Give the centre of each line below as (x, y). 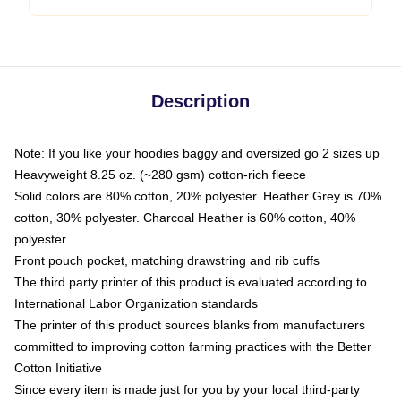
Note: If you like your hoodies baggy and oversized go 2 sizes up (197, 153)
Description (200, 101)
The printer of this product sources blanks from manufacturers (190, 325)
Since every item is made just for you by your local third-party (187, 389)
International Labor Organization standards (136, 303)
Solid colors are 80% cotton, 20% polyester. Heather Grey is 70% (198, 196)
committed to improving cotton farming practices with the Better (193, 346)
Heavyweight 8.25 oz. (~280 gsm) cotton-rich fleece (160, 175)
